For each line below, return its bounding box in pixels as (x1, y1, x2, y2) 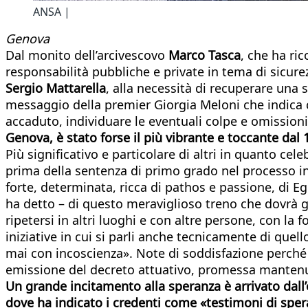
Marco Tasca (168, 46, 241, 63)
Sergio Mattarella (5, 79, 106, 96)
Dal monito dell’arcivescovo (5, 46, 168, 63)
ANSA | (33, 3, 70, 19)
